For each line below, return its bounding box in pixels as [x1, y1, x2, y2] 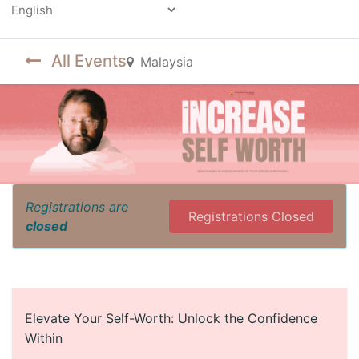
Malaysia [140, 54, 193, 70]
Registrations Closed [188, 208, 314, 225]
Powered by [8, 21, 81, 37]
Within [25, 330, 63, 347]
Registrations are [26, 199, 128, 216]
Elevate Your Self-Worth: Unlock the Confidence [25, 310, 317, 327]
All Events [51, 51, 127, 71]
